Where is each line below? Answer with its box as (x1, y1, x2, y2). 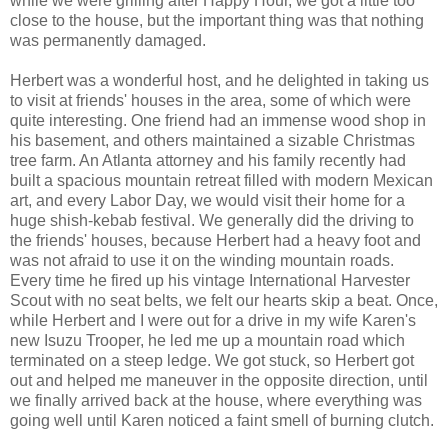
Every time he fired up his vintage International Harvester (10, 271, 410, 289)
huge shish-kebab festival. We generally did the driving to (10, 211, 414, 229)
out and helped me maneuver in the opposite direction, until (10, 371, 428, 389)
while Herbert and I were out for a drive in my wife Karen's (10, 311, 416, 329)
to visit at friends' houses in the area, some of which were (10, 91, 411, 109)
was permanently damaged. (10, 31, 206, 49)
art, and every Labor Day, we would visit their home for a (10, 191, 405, 209)
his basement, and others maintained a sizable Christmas (10, 131, 415, 149)
